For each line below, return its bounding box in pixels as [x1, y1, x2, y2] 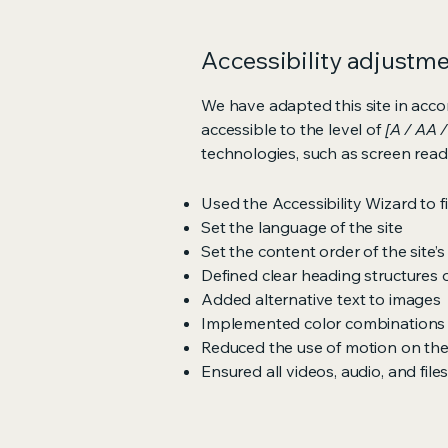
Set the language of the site [201, 216, 407, 237]
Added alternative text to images [201, 288, 441, 309]
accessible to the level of [201, 118, 381, 139]
